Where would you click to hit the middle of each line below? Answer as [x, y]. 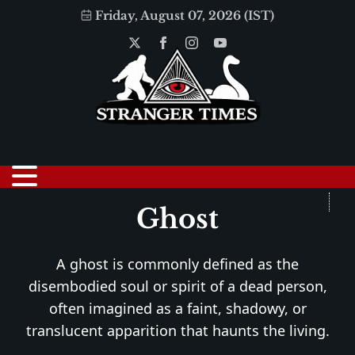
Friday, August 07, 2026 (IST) [185, 15]
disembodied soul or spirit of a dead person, [177, 286]
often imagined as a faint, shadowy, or [177, 308]
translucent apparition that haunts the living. [177, 330]
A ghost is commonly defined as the [177, 264]
